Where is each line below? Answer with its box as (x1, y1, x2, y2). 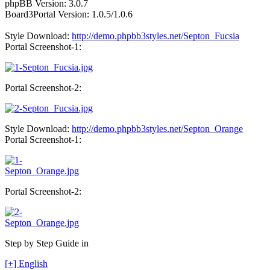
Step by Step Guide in (5, 238, 89, 249)
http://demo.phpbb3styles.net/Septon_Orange (72, 124, 243, 134)
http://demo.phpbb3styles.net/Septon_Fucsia (72, 31, 239, 42)
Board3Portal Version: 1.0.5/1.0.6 (5, 9, 133, 20)
